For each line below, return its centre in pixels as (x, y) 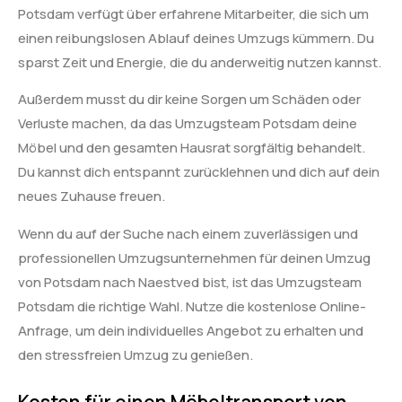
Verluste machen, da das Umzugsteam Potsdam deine (188, 124)
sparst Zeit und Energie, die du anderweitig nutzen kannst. (200, 62)
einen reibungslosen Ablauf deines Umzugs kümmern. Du (196, 38)
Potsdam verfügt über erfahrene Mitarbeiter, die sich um (193, 14)
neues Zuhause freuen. (92, 197)
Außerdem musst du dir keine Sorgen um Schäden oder (189, 100)
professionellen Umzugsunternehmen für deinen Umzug (194, 258)
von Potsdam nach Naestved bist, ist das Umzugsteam (190, 282)
